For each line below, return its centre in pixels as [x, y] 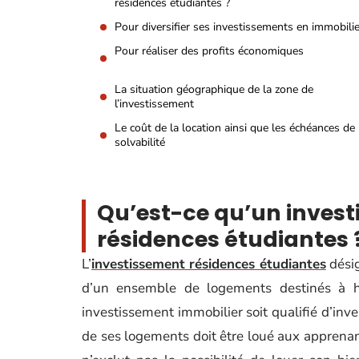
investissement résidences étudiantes [209, 264]
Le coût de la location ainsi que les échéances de [235, 128]
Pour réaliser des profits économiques [209, 51]
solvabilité [140, 142]
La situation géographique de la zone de [214, 89]
